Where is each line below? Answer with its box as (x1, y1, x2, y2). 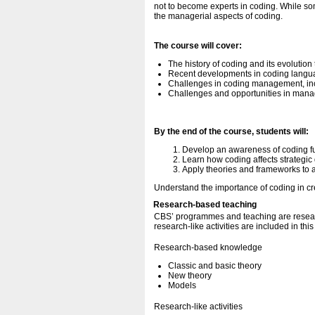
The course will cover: (154, 41, 242, 51)
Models (168, 281, 196, 290)
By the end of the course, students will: (154, 127, 309, 136)
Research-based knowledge (154, 243, 262, 252)
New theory (168, 271, 212, 281)
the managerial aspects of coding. (154, 11, 283, 21)
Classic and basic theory (168, 261, 262, 271)
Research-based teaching (153, 200, 257, 210)
